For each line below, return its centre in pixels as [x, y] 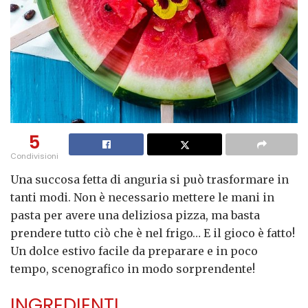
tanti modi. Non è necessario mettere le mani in [142, 197]
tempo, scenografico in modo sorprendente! [133, 268]
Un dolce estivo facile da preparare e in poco [134, 251]
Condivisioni [34, 156]
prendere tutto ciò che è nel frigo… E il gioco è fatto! [153, 233]
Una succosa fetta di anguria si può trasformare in [150, 179]
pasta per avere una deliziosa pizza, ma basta [135, 215]
